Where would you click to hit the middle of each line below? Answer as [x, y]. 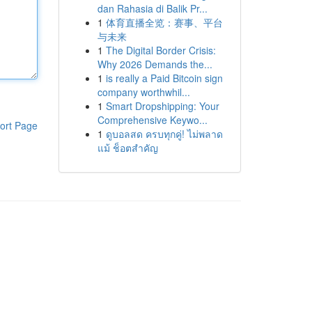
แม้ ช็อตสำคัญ [127, 148]
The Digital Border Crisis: [161, 50]
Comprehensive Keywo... [152, 120]
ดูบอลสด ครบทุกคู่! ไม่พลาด [164, 134]
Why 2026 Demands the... [155, 64]
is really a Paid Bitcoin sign [164, 78]
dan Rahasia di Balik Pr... [152, 8]
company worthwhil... [143, 92]
